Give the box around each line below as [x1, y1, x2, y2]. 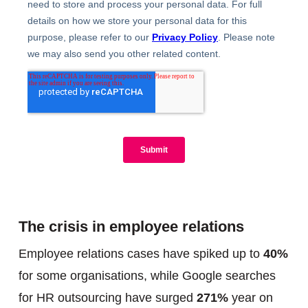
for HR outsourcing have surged [18, 291, 197, 305]
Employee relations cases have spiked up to [18, 247, 263, 261]
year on [228, 291, 273, 305]
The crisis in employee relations [18, 218, 244, 235]
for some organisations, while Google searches [18, 269, 276, 283]
